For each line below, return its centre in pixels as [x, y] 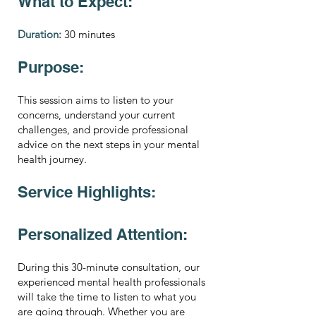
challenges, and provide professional [103, 129]
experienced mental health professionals [111, 282]
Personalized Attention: [103, 234]
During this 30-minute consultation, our [109, 267]
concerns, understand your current [96, 115]
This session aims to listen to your [96, 100]
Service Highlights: [87, 192]
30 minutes [90, 34]
